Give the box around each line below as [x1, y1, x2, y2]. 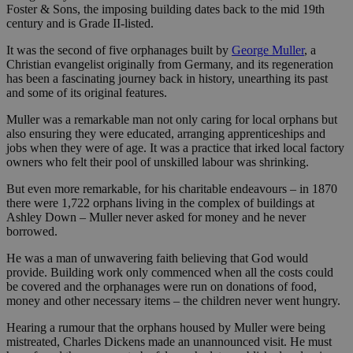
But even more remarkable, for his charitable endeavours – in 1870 [6, 181, 337, 195]
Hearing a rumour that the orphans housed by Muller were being [6, 320, 325, 334]
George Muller [232, 43, 304, 57]
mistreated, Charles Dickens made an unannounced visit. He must [6, 334, 332, 348]
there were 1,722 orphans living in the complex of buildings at [6, 195, 314, 210]
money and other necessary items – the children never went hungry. [6, 293, 340, 307]
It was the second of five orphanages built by [6, 43, 232, 57]
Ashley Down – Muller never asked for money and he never [6, 210, 306, 224]
